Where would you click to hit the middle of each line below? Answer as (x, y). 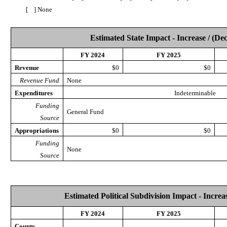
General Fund (85, 112)
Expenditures (33, 93)
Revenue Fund (39, 80)
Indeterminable (195, 93)
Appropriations (36, 130)
